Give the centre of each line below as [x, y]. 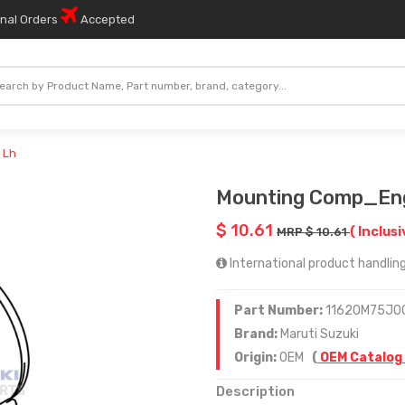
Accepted [106, 19]
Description [255, 391]
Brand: [257, 334]
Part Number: [280, 311]
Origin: [257, 358]
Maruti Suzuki [320, 334]
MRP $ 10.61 [313, 232]
